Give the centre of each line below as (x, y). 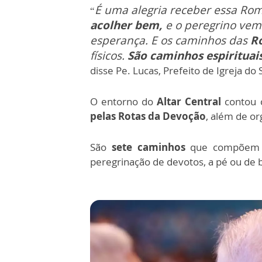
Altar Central (191, 102)
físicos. (107, 56)
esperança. (120, 41)
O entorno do (124, 102)
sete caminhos (151, 147)
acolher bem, (126, 25)
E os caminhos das (201, 41)
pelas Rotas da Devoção (148, 116)
